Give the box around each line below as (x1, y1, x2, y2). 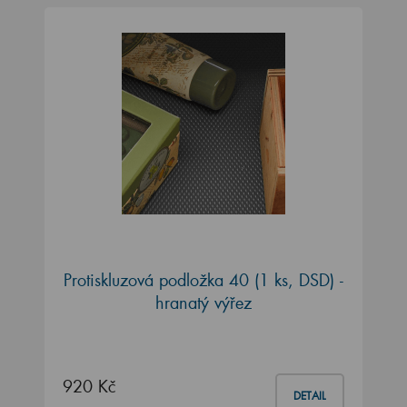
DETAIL (293, 388, 326, 402)
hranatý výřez (155, 291, 252, 313)
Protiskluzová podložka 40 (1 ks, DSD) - (64, 268, 343, 291)
